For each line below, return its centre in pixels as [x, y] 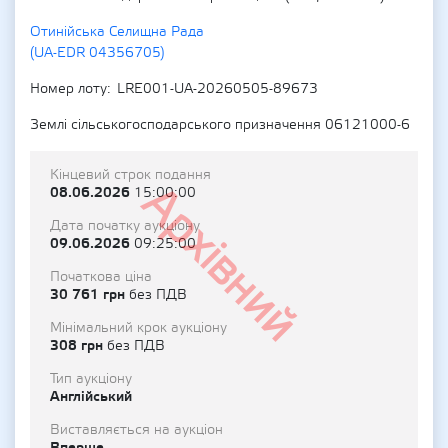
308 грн [78, 345]
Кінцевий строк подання [130, 175]
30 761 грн [89, 294]
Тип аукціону [91, 379]
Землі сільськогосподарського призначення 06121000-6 [220, 125]
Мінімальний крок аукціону [138, 328]
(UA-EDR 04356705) [97, 53]
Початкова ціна [101, 277]
